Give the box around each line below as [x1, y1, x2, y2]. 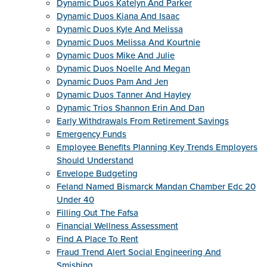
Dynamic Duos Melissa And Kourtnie [57, 36, 200, 49]
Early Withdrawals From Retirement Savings [57, 114, 229, 128]
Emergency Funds [57, 128, 126, 141]
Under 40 [57, 193, 94, 206]
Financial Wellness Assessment [57, 219, 178, 232]
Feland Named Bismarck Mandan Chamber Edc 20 [57, 180, 256, 193]
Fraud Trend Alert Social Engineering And [57, 246, 221, 259]
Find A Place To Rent [57, 232, 138, 246]
